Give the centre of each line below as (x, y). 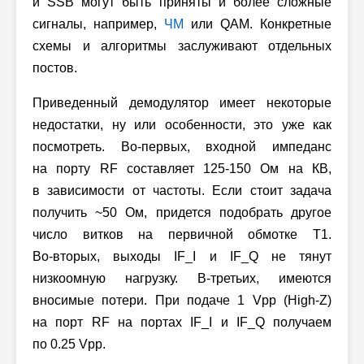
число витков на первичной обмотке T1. (182, 234)
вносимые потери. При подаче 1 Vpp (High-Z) (182, 300)
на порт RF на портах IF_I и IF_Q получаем (182, 322)
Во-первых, (155, 146)
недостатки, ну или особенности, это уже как (182, 124)
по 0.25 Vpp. (69, 344)
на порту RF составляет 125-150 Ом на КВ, (182, 168)
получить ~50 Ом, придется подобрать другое (182, 212)
